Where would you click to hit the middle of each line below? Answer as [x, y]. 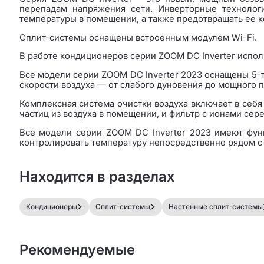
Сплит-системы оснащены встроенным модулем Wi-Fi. [138, 37]
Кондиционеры [52, 207]
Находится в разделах [97, 177]
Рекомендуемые [77, 250]
